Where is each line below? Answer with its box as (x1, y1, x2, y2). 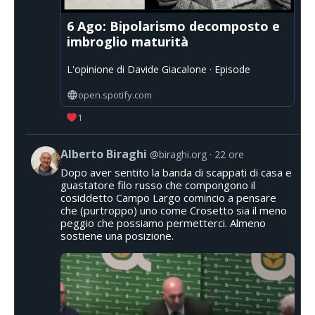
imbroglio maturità (67, 33, 188, 51)
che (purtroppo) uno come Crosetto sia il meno (60, 202, 287, 217)
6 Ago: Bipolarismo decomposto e (67, 18, 280, 35)
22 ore (214, 147, 244, 161)
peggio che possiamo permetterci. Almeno (60, 215, 266, 230)
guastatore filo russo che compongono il (60, 177, 255, 192)
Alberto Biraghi (60, 146, 147, 162)
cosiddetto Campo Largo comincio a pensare (60, 190, 276, 205)
